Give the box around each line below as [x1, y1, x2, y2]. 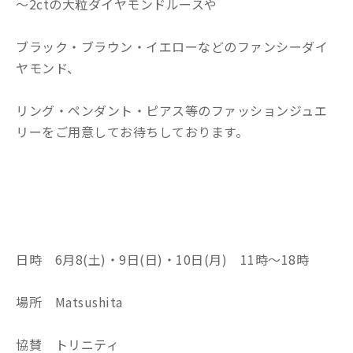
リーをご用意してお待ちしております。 [16, 121, 248, 141]
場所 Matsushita [16, 292, 123, 311]
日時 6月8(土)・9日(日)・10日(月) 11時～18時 [16, 249, 309, 269]
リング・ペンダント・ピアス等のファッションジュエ [16, 100, 327, 120]
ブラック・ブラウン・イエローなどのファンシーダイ [16, 36, 328, 56]
